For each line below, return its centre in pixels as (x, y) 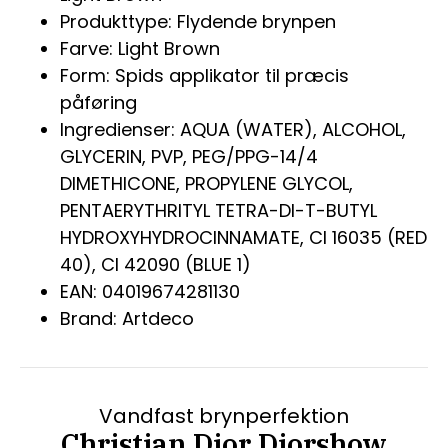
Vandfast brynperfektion (224, 416)
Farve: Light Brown (140, 49)
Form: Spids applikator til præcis (204, 76)
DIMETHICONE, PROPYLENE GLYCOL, (206, 184)
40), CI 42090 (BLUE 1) (155, 265)
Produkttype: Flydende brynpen (198, 22)
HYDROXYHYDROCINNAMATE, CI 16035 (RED (243, 238)
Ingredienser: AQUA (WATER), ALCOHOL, (233, 130)
